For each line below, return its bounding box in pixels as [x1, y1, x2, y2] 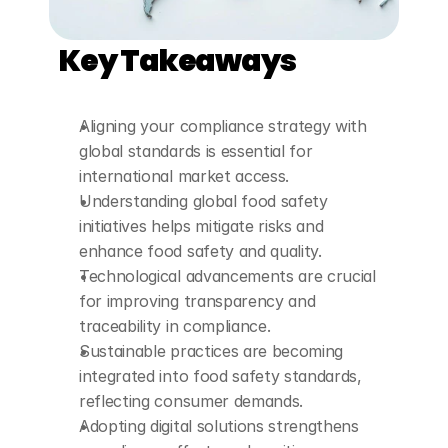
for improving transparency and [79, 291, 316, 311]
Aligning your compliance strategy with [79, 116, 367, 136]
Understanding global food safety [79, 191, 328, 211]
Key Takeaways [59, 40, 296, 82]
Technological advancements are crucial [79, 266, 376, 286]
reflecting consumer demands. [79, 391, 304, 411]
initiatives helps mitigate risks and [79, 216, 324, 236]
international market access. [79, 166, 290, 186]
